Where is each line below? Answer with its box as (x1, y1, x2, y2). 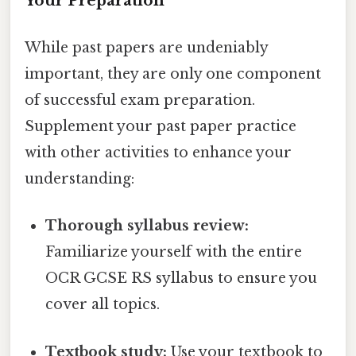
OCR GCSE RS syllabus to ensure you (45, 269, 318, 288)
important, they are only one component (25, 65, 321, 83)
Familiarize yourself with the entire (45, 243, 303, 261)
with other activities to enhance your (25, 144, 292, 162)
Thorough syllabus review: (45, 217, 250, 235)
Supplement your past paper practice (25, 118, 296, 136)
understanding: (25, 170, 134, 188)
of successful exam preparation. (25, 91, 255, 110)
